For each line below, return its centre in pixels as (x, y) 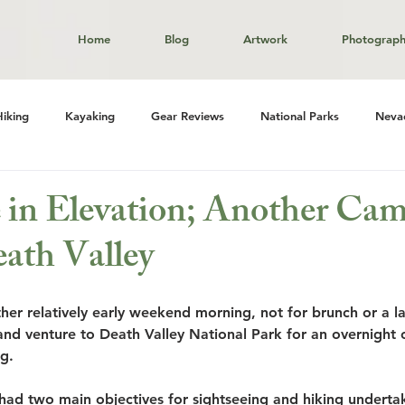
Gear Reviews (188, 116)
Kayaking (90, 116)
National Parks (300, 116)
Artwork (265, 39)
